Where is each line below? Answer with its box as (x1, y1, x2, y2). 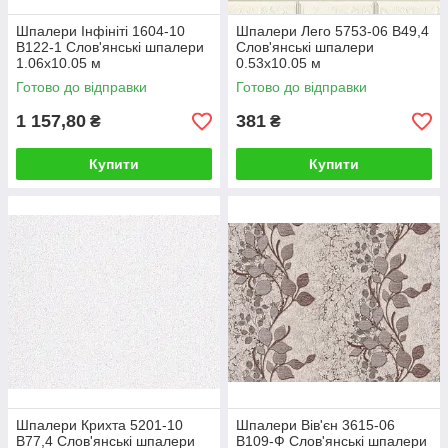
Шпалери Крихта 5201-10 (16, 417, 183, 433)
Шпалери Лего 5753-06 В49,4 (236, 23, 429, 39)
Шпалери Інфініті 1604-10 (16, 23, 185, 39)
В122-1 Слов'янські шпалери (16, 39, 204, 55)
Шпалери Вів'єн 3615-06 (236, 417, 395, 433)
